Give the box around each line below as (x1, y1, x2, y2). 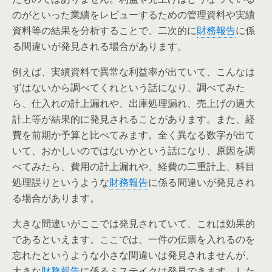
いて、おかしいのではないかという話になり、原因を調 (12, 144, 255, 157)
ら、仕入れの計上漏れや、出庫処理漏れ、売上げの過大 (12, 97, 255, 110)
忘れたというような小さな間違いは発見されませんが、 (12, 248, 255, 262)
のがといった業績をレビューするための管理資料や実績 (12, 8, 255, 21)
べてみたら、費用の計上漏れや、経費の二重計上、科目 (12, 160, 255, 173)
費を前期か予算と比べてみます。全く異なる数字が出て (12, 128, 255, 141)
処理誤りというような (12, 175, 109, 189)
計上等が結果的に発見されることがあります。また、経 (12, 112, 255, 126)
